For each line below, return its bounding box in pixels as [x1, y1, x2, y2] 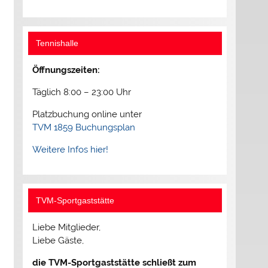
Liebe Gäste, [32, 234, 84, 246]
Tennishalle [36, 38, 79, 48]
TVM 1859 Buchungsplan [32, 122, 135, 133]
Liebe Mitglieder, [32, 221, 100, 233]
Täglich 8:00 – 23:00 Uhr [32, 87, 131, 98]
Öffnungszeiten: [32, 64, 100, 75]
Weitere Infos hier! [32, 144, 108, 156]
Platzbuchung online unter [32, 109, 142, 120]
